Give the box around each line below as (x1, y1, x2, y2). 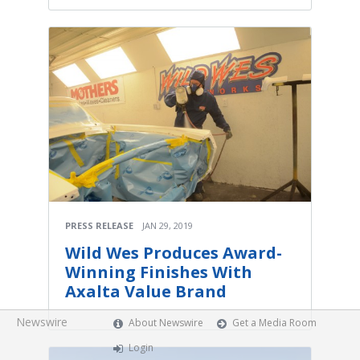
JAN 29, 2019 (142, 219, 193, 231)
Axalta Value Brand (65, 280, 227, 302)
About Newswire (129, 316, 204, 329)
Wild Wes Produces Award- (65, 241, 282, 264)
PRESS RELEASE (65, 219, 133, 231)
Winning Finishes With (65, 260, 252, 283)
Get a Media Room (232, 316, 317, 329)
